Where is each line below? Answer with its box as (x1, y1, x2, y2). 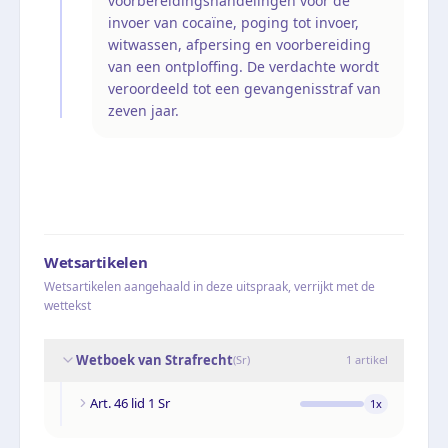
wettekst (44, 296, 91, 314)
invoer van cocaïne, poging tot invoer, (108, 12, 359, 32)
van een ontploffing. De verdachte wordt (108, 56, 379, 76)
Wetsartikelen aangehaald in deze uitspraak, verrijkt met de (44, 277, 375, 295)
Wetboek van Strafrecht (76, 350, 233, 369)
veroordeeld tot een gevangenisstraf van (108, 78, 381, 98)
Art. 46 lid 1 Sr (90, 393, 170, 412)
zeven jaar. (108, 100, 179, 120)
